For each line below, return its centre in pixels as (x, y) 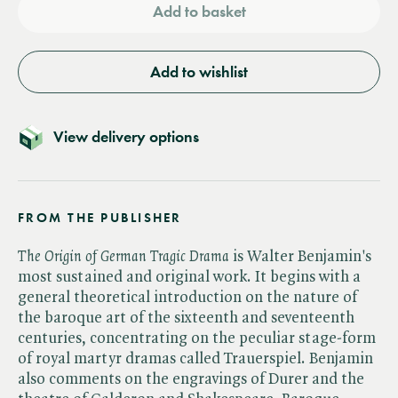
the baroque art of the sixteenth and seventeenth (186, 318)
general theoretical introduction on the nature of (187, 297)
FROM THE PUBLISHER (100, 217)
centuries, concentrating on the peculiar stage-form (197, 338)
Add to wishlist (199, 72)
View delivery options (126, 136)
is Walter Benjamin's (300, 256)
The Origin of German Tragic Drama (123, 256)
